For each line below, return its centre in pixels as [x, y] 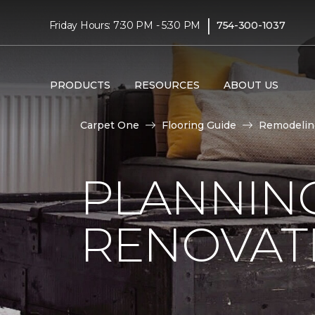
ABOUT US [251, 85]
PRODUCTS [80, 85]
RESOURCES [167, 85]
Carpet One [110, 125]
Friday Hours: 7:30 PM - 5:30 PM [125, 25]
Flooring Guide [199, 125]
